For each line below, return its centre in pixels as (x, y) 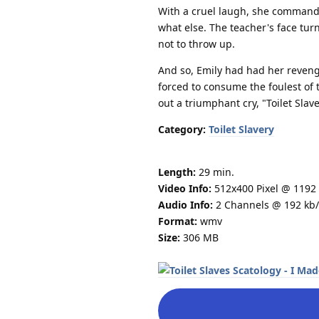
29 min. (215, 172)
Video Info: (185, 188)
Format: (178, 221)
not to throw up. (197, 43)
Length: (177, 172)
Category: (182, 129)
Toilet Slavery (241, 129)
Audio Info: (185, 204)
